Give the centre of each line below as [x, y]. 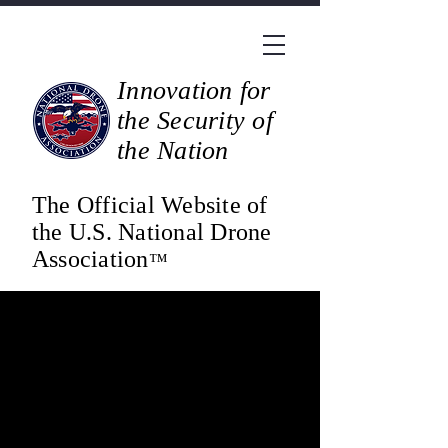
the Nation [173, 150]
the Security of [195, 120]
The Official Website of [150, 205]
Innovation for [194, 90]
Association [90, 259]
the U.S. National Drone [152, 232]
